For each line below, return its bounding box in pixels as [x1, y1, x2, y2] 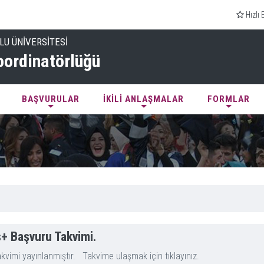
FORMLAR [207, 94, 250, 104]
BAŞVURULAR [22, 94, 80, 104]
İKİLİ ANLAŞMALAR [103, 94, 184, 104]
